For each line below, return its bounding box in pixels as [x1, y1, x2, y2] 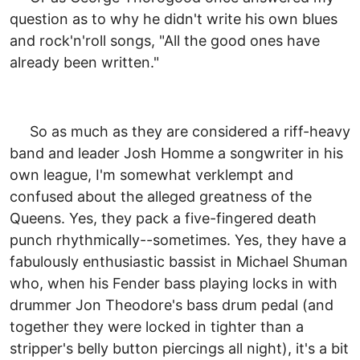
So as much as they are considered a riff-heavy [10, 122, 350, 140]
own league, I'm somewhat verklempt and [10, 166, 293, 183]
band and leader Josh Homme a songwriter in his [10, 144, 343, 162]
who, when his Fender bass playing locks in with [10, 274, 337, 292]
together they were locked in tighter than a [10, 317, 304, 335]
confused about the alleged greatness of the [10, 187, 312, 205]
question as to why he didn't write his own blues [10, 10, 337, 27]
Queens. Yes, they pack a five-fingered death [10, 209, 317, 227]
